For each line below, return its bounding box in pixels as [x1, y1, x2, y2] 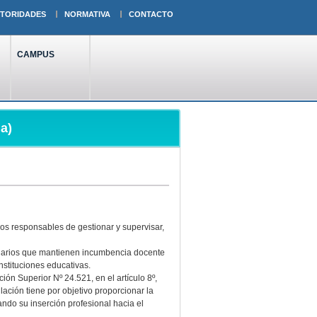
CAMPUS [16, 50, 54, 59]
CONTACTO [128, 10, 173, 18]
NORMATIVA [64, 10, 110, 18]
